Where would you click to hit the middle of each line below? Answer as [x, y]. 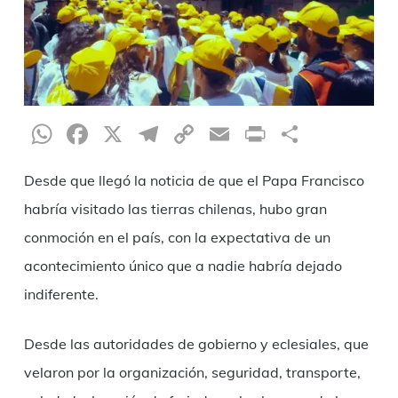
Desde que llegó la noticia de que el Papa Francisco [194, 180]
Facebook [154, 134]
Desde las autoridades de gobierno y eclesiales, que [196, 343]
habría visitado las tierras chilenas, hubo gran [175, 208]
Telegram [223, 134]
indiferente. [61, 294]
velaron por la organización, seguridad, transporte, [192, 372]
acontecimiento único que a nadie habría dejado [183, 265]
